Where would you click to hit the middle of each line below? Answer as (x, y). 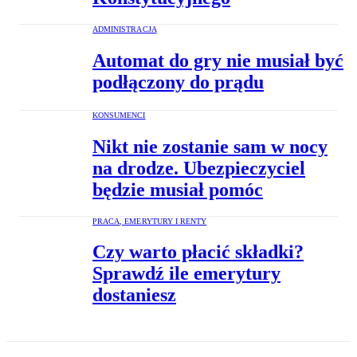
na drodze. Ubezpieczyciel (199, 168)
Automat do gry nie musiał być (218, 60)
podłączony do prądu (178, 82)
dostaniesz (134, 295)
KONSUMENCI (119, 115)
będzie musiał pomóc (178, 189)
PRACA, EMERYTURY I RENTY (150, 221)
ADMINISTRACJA (125, 29)
